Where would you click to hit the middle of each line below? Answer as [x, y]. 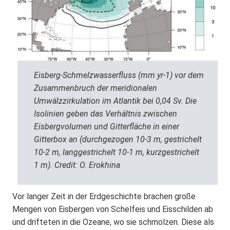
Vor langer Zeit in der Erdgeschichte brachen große [104, 196]
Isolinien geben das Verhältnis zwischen [106, 114]
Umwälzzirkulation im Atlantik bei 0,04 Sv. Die [115, 101]
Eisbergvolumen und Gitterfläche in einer [107, 127]
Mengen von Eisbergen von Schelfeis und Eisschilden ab [113, 209]
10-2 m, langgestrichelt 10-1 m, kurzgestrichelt [117, 152]
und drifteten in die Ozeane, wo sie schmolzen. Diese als [113, 222]
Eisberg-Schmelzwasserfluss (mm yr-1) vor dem [119, 75]
